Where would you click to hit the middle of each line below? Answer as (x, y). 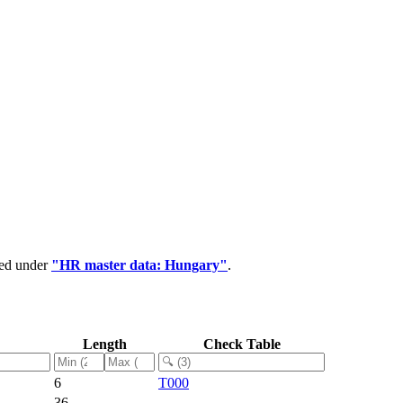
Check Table (242, 344)
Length (104, 344)
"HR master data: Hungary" (139, 264)
